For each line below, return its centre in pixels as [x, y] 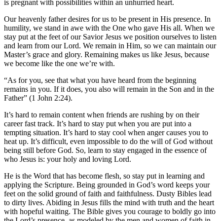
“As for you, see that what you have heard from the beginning [100, 80]
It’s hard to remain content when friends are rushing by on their [102, 114]
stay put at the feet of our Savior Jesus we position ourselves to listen [110, 37]
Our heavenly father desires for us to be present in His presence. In [107, 19]
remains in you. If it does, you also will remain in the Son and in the [109, 89]
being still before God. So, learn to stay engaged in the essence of [105, 150]
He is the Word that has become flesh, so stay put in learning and [104, 176]
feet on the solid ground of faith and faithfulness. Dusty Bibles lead [108, 193]
